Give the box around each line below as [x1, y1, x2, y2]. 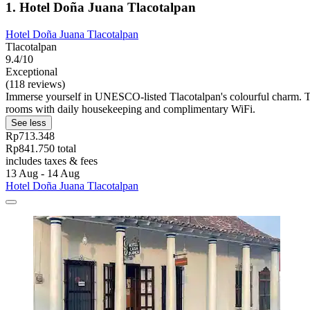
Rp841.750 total [6, 142, 76, 154]
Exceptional [6, 65, 57, 77]
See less [11, 117, 46, 128]
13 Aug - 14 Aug [6, 167, 80, 179]
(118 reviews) [6, 77, 65, 90]
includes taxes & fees [6, 154, 98, 167]
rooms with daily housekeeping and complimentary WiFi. [6, 102, 255, 115]
